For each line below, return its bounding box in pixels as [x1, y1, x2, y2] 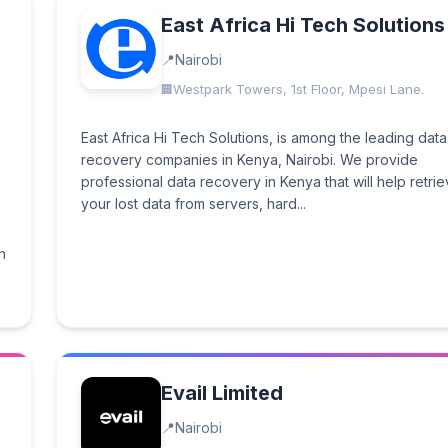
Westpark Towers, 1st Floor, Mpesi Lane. [173, 81, 424, 97]
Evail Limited [161, 381, 283, 405]
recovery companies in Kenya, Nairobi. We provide [81, 151, 418, 168]
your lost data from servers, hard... [81, 195, 306, 212]
